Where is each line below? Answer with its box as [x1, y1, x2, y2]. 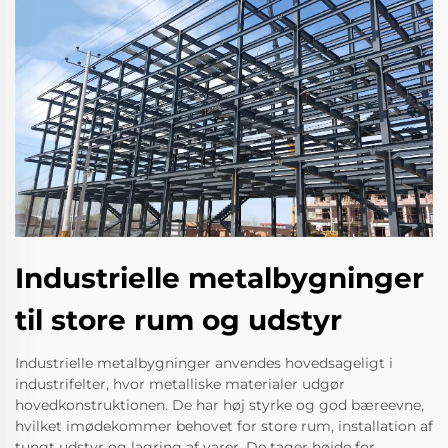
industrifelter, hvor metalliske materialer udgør [15, 375, 345, 394]
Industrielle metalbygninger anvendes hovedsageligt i [15, 354, 393, 373]
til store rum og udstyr [15, 303, 342, 338]
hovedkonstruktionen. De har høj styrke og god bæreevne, [15, 396, 424, 415]
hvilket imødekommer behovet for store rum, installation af [15, 417, 433, 436]
